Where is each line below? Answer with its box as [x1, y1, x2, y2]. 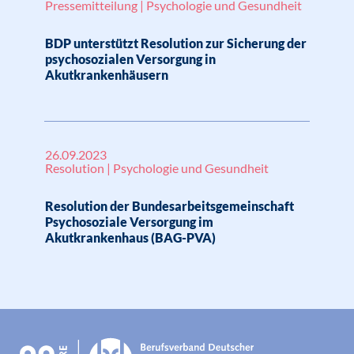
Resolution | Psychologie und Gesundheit [45, 160, 269, 175]
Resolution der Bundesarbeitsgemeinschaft [45, 198, 294, 213]
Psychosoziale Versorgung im [45, 214, 213, 229]
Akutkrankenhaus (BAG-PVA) [45, 230, 216, 245]
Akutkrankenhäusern [45, 67, 168, 82]
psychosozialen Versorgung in [45, 51, 216, 66]
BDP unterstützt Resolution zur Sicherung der [45, 36, 307, 51]
